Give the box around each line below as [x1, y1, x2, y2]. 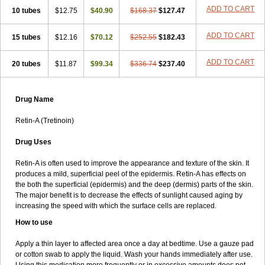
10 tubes [11, 7, 41, 15]
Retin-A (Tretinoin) [15, 117, 74, 125]
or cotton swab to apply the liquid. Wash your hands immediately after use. [15, 250, 253, 258]
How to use [15, 218, 53, 227]
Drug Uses [15, 138, 51, 146]
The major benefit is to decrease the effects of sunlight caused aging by [15, 191, 243, 199]
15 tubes [11, 33, 41, 41]
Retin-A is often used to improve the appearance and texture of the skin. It [15, 159, 249, 167]
